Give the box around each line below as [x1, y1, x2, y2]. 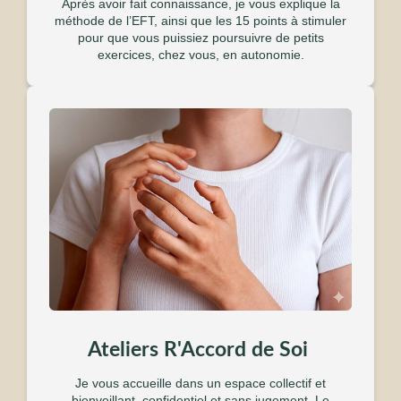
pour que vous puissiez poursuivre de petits [77, 30, 324, 46]
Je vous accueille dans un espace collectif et [75, 375, 326, 390]
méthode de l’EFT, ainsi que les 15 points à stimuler [55, 13, 346, 29]
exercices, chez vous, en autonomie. [97, 47, 304, 63]
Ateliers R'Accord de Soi [88, 338, 313, 360]
